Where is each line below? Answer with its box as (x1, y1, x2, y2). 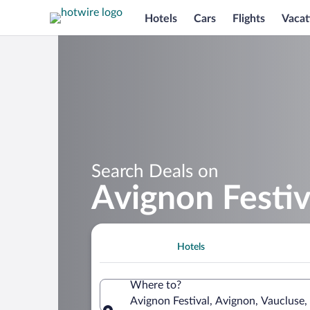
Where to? (130, 279, 181, 291)
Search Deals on (91, 162, 219, 181)
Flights (232, 12, 265, 24)
